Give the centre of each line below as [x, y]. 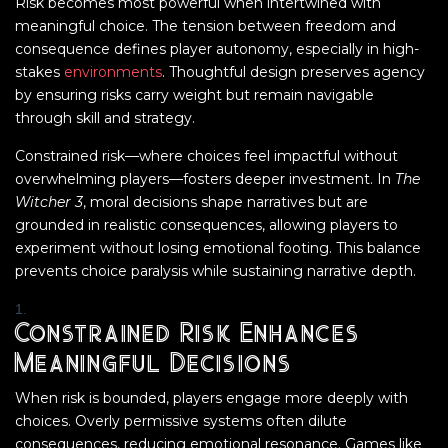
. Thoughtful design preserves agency [293, 72]
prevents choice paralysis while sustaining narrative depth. [215, 271]
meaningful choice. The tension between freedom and [205, 26]
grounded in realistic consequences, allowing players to [206, 225]
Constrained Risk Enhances [186, 335]
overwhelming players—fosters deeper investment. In [205, 179]
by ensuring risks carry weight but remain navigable [194, 95]
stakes [39, 72]
